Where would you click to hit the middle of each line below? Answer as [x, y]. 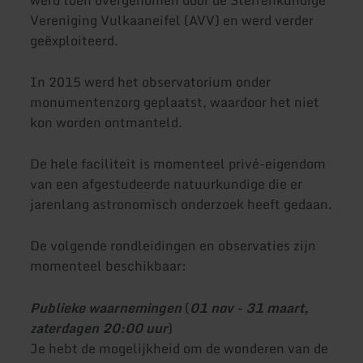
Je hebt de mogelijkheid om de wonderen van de [179, 348]
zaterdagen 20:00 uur [99, 328]
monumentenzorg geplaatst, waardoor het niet [175, 102]
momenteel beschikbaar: [109, 266]
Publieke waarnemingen [108, 307]
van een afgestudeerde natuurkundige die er [167, 184]
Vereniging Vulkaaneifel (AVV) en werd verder [172, 20]
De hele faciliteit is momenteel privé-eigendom [178, 164]
